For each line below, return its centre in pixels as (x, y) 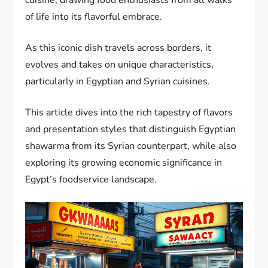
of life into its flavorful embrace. (94, 16)
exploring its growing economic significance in (124, 162)
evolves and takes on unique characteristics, (120, 64)
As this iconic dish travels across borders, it (118, 48)
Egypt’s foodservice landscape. (91, 179)
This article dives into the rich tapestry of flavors (129, 112)
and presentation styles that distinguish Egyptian (131, 129)
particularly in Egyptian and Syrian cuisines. (118, 81)
